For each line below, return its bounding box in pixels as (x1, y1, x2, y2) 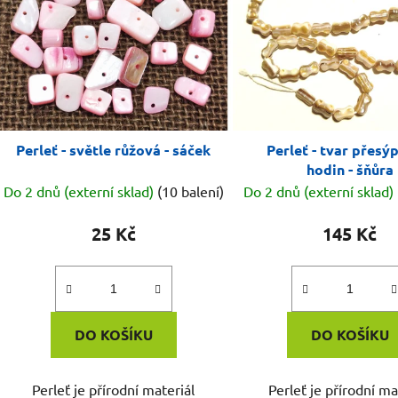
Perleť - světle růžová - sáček (16, 140, 211, 160)
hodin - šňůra (306, 160, 394, 179)
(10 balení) (156, 182, 224, 201)
